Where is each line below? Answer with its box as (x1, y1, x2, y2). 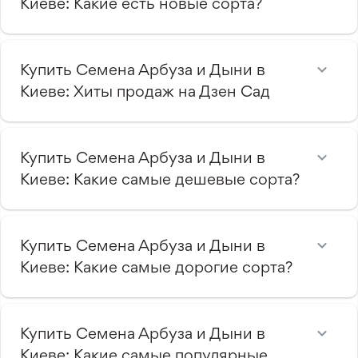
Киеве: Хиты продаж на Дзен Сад (20, 81, 270, 101)
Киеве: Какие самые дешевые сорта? (20, 169, 300, 189)
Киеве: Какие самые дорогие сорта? (20, 257, 292, 276)
